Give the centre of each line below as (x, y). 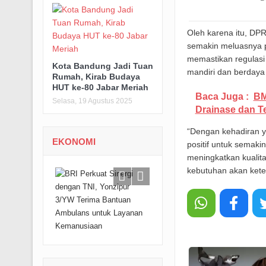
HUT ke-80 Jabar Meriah (100, 88)
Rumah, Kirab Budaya (96, 77)
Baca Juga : (222, 97)
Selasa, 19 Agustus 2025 (92, 101)
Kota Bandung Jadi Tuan (102, 66)
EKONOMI (74, 142)
